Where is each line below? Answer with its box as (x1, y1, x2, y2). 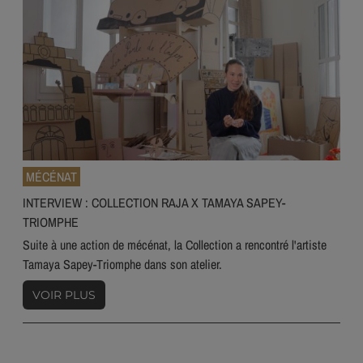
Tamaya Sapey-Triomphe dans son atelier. (23, 255, 222, 274)
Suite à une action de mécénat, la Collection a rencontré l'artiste (23, 236, 327, 254)
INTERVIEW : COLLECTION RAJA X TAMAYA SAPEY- (23, 194, 285, 212)
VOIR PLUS (32, 288, 96, 303)
